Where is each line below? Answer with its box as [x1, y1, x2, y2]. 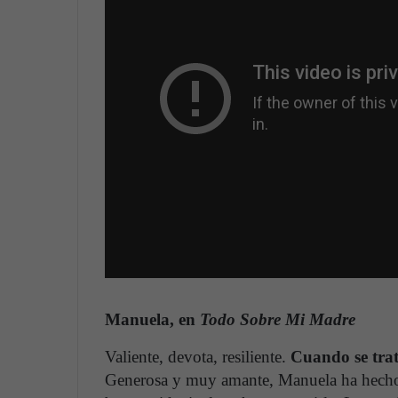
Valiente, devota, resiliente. [105, 346, 291, 366]
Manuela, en [105, 310, 200, 330]
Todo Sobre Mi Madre [200, 310, 355, 330]
